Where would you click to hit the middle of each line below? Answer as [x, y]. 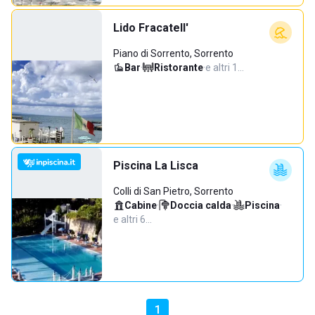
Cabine [141, 205]
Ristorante [179, 67]
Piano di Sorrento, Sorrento [173, 53]
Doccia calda [201, 205]
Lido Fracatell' [151, 28]
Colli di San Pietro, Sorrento [173, 191]
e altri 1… [225, 67]
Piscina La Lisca [156, 166]
